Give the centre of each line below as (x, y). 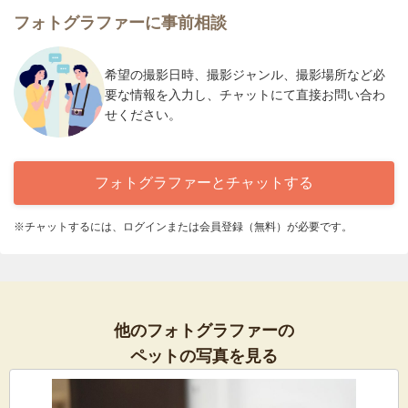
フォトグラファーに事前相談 (120, 23)
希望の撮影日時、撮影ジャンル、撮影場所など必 (245, 74)
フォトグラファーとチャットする (204, 182)
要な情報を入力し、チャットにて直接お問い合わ (245, 94)
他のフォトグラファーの (204, 331)
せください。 (143, 114)
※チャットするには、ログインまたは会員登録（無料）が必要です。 (183, 227)
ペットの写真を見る (204, 357)
